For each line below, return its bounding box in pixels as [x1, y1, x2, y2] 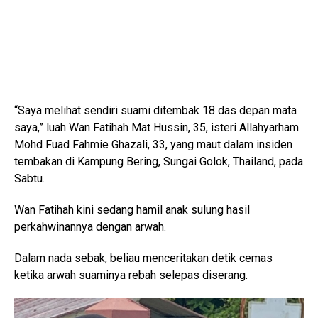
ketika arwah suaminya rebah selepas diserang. [14, 268, 248, 283]
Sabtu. [14, 172, 45, 186]
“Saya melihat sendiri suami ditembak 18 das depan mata [14, 104, 297, 118]
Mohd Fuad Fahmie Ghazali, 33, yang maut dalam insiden [14, 138, 292, 152]
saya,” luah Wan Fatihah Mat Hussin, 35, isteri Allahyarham [14, 121, 299, 135]
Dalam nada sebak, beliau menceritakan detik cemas [14, 251, 273, 265]
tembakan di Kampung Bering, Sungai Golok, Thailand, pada [14, 155, 303, 169]
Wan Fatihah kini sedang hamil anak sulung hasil [14, 203, 250, 217]
